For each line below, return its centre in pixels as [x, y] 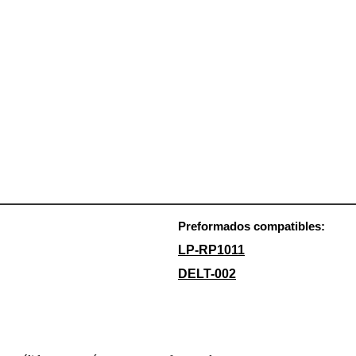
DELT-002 [207, 273]
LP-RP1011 [211, 250]
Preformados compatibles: [252, 226]
